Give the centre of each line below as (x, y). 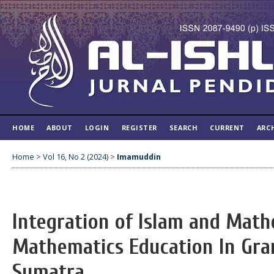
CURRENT (227, 128)
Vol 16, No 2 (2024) (76, 157)
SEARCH (183, 128)
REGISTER (139, 128)
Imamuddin (139, 157)
